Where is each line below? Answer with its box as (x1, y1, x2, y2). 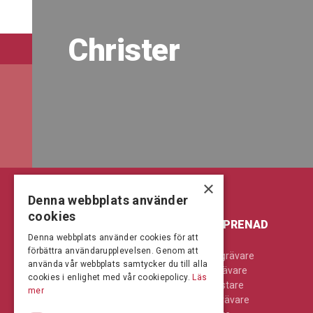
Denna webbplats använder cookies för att (28, 233, 199, 242)
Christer (68, 32, 180, 68)
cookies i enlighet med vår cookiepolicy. (28, 272, 193, 282)
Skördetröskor (43, 294, 106, 305)
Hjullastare (197, 279, 245, 291)
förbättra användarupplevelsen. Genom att (28, 246, 199, 256)
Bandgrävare (197, 250, 255, 261)
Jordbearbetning (43, 250, 117, 261)
